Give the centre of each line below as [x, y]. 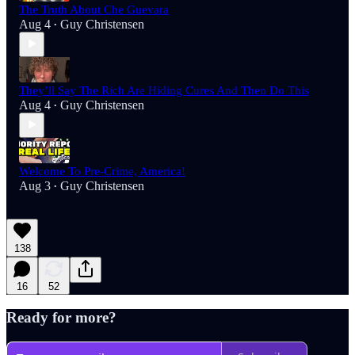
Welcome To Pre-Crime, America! [102, 171]
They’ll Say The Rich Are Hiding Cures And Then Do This [164, 90]
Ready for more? [61, 318]
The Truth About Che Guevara [94, 9]
